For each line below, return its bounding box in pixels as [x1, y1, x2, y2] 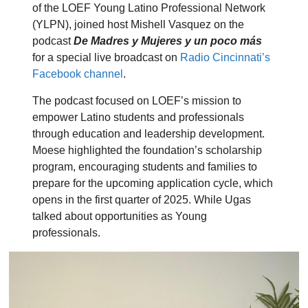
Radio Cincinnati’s [180, 52, 271, 64]
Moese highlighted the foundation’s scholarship [32, 144, 263, 157]
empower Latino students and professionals [32, 111, 245, 124]
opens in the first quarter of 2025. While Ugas [32, 194, 252, 206]
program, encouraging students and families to [32, 161, 258, 173]
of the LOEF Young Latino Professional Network [32, 2, 266, 14]
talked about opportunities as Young [32, 210, 208, 223]
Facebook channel [32, 68, 124, 80]
